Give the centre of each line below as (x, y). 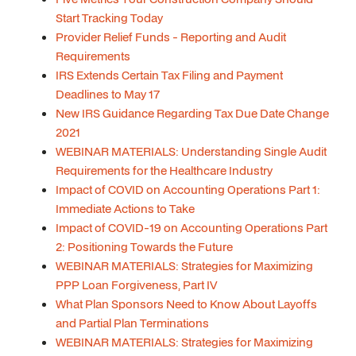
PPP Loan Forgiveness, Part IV (136, 285)
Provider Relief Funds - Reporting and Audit (171, 37)
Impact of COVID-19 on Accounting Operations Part (192, 228)
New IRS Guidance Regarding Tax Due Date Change (192, 113)
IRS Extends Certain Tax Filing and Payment (169, 75)
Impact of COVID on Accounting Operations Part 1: (188, 190)
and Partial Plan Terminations (132, 323)
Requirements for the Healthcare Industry (164, 170)
